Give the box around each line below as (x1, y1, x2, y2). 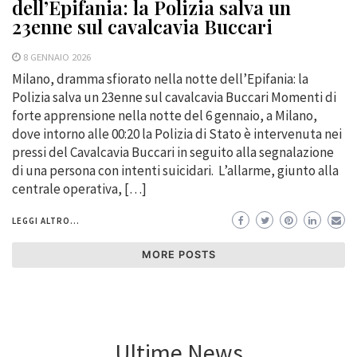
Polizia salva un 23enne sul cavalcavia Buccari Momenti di (12, 88, 336, 106)
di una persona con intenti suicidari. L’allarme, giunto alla (12, 161, 339, 179)
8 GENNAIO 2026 (23, 49, 91, 63)
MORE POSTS (141, 248, 216, 261)
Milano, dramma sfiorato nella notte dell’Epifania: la (12, 69, 308, 88)
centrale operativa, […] (12, 179, 147, 198)
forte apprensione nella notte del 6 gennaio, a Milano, (12, 106, 317, 124)
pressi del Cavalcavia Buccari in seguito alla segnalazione (12, 143, 334, 161)
